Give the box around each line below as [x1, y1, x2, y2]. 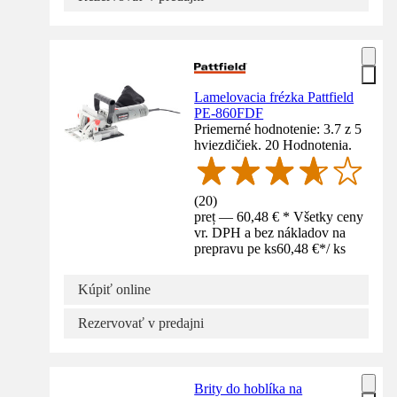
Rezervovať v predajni [78, 315, 204, 331]
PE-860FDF [194, 105, 264, 121]
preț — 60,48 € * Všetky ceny [194, 208, 364, 224]
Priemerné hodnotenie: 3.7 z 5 [194, 121, 362, 136]
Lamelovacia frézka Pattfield [194, 89, 354, 105]
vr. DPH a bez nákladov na [194, 224, 346, 240]
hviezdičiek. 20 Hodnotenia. [194, 136, 353, 152]
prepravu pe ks [194, 240, 277, 256]
